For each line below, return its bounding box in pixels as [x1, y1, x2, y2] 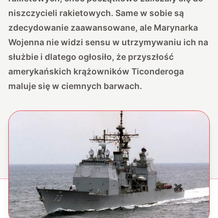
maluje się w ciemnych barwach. [8, 80, 143, 91]
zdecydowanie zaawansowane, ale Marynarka [8, 22, 199, 33]
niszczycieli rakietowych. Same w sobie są [8, 7, 184, 18]
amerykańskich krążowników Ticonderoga [8, 66, 184, 76]
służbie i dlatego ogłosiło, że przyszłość [8, 51, 174, 62]
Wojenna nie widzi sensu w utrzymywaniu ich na [8, 36, 209, 47]
